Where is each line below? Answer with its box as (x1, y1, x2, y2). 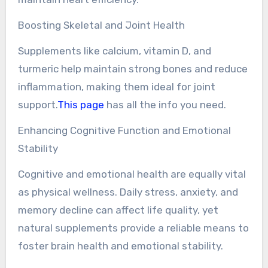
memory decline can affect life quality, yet (17, 203, 218, 216)
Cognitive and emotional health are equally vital (17, 167, 246, 180)
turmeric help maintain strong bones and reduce (17, 62, 248, 75)
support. (17, 98, 57, 111)
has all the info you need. (103, 98, 226, 111)
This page (57, 98, 104, 111)
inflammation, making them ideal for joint (17, 80, 215, 93)
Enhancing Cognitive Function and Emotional (17, 124, 231, 136)
